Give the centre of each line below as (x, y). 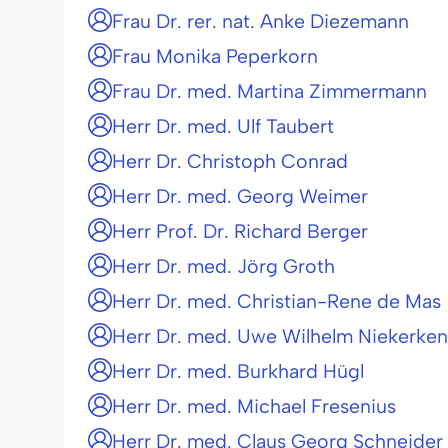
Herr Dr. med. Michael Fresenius (254, 406)
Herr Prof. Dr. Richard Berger (240, 231)
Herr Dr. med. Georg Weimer (240, 196)
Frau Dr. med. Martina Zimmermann (269, 91)
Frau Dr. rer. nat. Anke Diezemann (260, 21)
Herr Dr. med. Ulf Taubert (223, 126)
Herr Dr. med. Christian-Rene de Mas (276, 301)
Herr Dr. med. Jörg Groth (223, 266)
